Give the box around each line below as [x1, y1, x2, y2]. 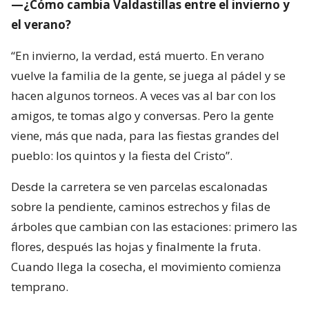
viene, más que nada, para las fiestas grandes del [11, 128, 279, 144]
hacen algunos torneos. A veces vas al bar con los [11, 88, 276, 104]
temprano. [11, 279, 68, 295]
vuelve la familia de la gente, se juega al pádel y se [11, 68, 286, 84]
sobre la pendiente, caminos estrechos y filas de [11, 199, 270, 215]
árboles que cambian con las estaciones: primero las [11, 219, 297, 235]
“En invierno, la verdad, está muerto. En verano [11, 48, 264, 64]
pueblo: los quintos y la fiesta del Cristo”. [11, 148, 232, 164]
